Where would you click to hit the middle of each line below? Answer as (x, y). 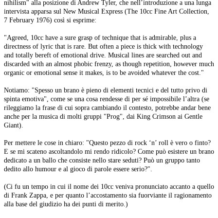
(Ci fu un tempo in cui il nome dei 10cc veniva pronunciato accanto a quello (109, 187)
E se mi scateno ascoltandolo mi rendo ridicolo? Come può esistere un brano (109, 152)
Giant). (14, 125)
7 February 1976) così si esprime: (50, 20)
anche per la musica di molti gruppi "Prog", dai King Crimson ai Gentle (103, 117)
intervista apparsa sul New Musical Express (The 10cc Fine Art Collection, (107, 11)
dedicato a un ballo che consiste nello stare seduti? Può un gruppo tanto (102, 160)
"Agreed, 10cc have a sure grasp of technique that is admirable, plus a (100, 38)
